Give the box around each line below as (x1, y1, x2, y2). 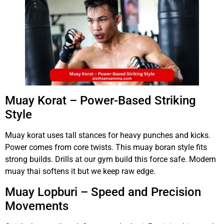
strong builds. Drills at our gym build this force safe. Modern (5, 154, 216, 164)
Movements (5, 198, 68, 213)
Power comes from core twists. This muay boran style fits (5, 142, 207, 152)
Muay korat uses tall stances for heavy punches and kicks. (5, 130, 210, 140)
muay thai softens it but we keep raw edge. (5, 166, 155, 176)
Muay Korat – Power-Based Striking (5, 93, 196, 108)
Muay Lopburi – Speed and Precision (5, 184, 201, 199)
